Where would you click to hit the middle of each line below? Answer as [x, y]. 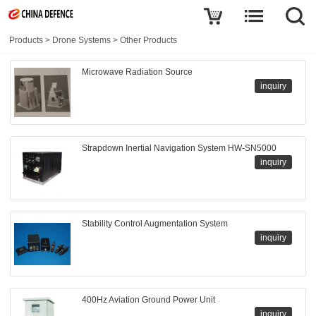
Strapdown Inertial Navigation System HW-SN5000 [179, 148]
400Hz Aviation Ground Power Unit [148, 299]
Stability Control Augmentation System [154, 224]
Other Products [149, 40]
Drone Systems [82, 40]
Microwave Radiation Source [137, 72]
